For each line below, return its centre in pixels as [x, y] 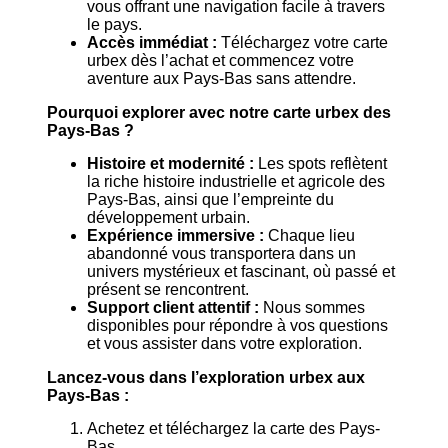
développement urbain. [169, 218]
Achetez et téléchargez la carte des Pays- [234, 429]
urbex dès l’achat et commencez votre [221, 61]
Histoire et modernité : [171, 164]
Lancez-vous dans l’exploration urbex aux [206, 377]
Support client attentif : [173, 308]
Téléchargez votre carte [303, 43]
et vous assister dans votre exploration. [225, 344]
